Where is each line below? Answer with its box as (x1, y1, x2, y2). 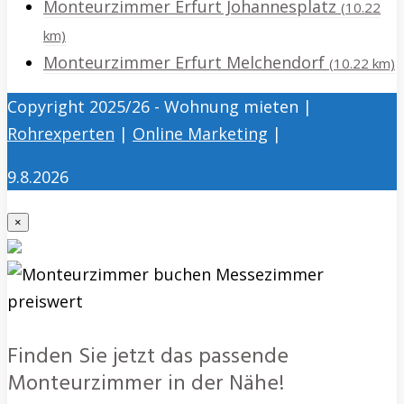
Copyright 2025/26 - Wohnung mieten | (7, 96, 312, 118)
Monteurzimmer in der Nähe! (7, 367, 284, 402)
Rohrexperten (7, 123, 115, 145)
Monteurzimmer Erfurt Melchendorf (43, 51, 329, 74)
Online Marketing (133, 123, 268, 145)
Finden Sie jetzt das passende (7, 340, 289, 375)
